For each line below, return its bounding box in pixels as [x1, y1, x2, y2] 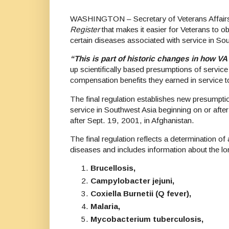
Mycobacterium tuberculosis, [90, 214, 203, 223]
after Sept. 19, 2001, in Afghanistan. [70, 116, 194, 125]
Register [70, 25, 100, 34]
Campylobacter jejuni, [90, 176, 174, 186]
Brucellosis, [90, 164, 135, 173]
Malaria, [90, 201, 120, 211]
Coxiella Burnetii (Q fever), [90, 189, 191, 198]
